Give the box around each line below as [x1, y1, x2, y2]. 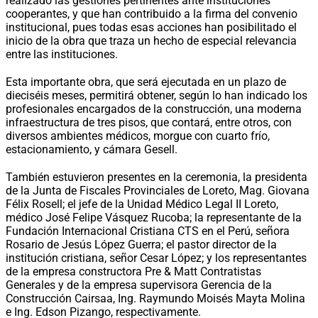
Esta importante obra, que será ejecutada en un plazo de [6, 75, 286, 89]
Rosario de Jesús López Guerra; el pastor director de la [6, 237, 277, 251]
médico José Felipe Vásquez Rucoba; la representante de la [6, 210, 302, 224]
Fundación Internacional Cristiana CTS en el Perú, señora [6, 224, 290, 238]
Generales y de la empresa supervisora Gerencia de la [6, 278, 272, 292]
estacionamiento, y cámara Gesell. [6, 142, 177, 156]
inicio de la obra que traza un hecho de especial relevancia [6, 33, 297, 48]
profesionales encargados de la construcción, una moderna [6, 102, 302, 116]
